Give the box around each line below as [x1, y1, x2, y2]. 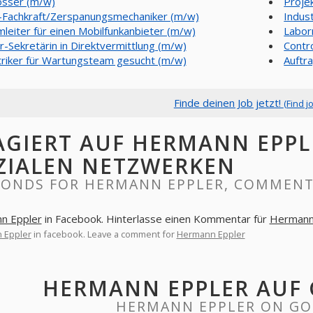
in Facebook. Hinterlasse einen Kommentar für [41, 212, 270, 226]
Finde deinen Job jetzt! [173, 96, 284, 110]
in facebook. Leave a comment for [31, 228, 177, 240]
